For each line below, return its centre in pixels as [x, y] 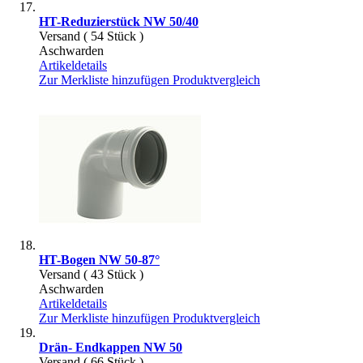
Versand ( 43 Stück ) [91, 274]
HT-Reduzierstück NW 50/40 [119, 21]
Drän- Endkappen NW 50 [111, 347]
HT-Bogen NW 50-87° [99, 259]
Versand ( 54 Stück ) [91, 36]
